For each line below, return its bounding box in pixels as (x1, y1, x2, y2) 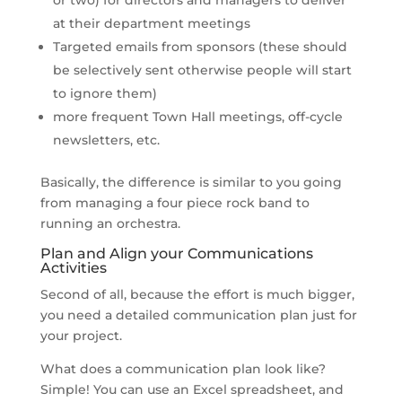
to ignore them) (52, 84, 157, 101)
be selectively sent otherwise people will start (52, 61, 352, 78)
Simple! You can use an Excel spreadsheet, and (39, 380, 344, 398)
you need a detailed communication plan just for (39, 306, 357, 323)
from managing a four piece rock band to (39, 194, 310, 211)
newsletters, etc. (52, 131, 160, 148)
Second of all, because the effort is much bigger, (39, 285, 354, 302)
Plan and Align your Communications (39, 244, 313, 262)
